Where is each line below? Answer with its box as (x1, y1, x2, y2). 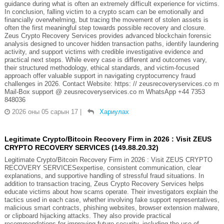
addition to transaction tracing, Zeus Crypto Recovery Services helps (4, 179, 204, 187)
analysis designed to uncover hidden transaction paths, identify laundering (4, 39, 218, 47)
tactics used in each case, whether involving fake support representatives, (4, 195, 219, 203)
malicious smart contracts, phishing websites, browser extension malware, (4, 203, 219, 211)
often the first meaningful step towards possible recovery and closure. (4, 23, 206, 31)
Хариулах (99, 107, 129, 115)
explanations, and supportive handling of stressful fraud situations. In (4, 171, 204, 179)
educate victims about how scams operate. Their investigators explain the (4, 187, 218, 195)
